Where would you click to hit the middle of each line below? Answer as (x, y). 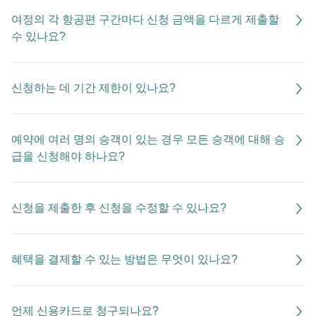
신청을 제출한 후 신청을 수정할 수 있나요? (119, 208)
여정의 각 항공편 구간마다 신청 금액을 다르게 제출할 (145, 19)
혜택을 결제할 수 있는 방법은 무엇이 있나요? (124, 259)
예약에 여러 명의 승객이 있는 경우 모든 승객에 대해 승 (148, 139)
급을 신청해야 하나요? (68, 156)
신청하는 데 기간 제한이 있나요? (93, 88)
